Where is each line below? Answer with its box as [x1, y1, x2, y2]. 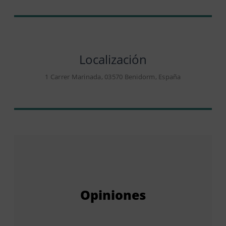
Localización [79, 50, 147, 68]
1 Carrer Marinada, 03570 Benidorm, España [45, 72, 181, 81]
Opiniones [80, 186, 146, 203]
